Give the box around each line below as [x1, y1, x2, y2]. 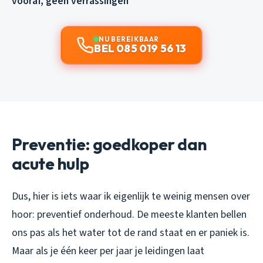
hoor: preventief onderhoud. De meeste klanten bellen [12, 207, 247, 222]
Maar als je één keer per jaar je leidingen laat [12, 244, 204, 259]
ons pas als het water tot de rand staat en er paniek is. [12, 225, 249, 241]
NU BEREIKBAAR [99, 35, 159, 44]
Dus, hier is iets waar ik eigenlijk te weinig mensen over [12, 189, 250, 204]
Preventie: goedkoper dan [12, 134, 207, 155]
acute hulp [12, 153, 89, 174]
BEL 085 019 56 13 [94, 42, 187, 56]
